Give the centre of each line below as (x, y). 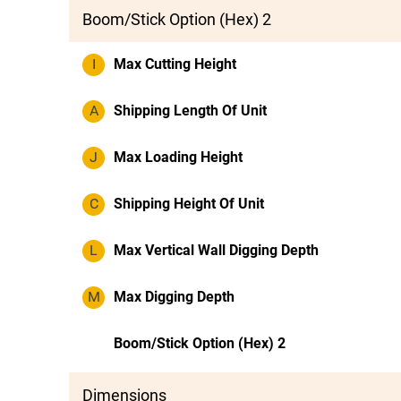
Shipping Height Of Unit (189, 204)
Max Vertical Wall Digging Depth (216, 250)
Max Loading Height (178, 157)
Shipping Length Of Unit (190, 111)
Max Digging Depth (174, 297)
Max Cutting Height (175, 64)
